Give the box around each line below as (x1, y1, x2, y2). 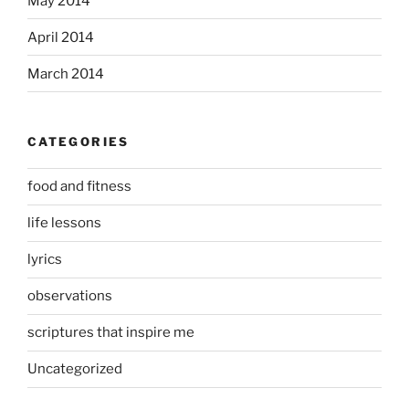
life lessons (27, 215, 101, 232)
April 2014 (27, 28, 94, 46)
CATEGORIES (27, 134, 130, 150)
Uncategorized (27, 361, 122, 378)
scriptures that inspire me (27, 324, 194, 341)
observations (27, 288, 112, 305)
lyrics (27, 251, 62, 268)
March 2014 (27, 65, 104, 82)
